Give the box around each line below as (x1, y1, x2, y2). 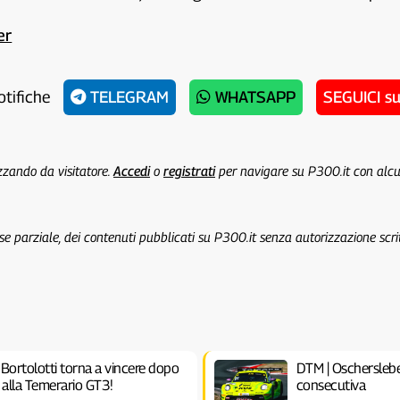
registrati (162, 162, 215, 179)
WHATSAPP (211, 87, 296, 106)
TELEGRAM (86, 87, 170, 106)
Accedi (112, 162, 150, 179)
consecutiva (296, 376, 366, 394)
